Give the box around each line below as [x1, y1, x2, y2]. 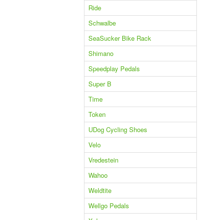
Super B [88, 79, 111, 88]
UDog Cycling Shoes [88, 125, 147, 134]
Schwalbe [88, 18, 116, 27]
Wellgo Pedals [88, 201, 129, 210]
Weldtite [88, 186, 111, 195]
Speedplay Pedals [88, 64, 140, 73]
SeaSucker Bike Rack [88, 33, 151, 43]
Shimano [88, 49, 113, 58]
